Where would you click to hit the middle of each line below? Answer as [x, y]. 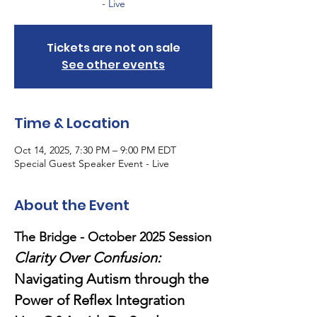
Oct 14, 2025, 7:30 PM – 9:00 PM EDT [95, 150]
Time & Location [72, 123]
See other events [113, 65]
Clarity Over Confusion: [89, 258]
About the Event [72, 205]
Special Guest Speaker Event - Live [92, 163]
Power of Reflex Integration [99, 300]
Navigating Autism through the [113, 279]
